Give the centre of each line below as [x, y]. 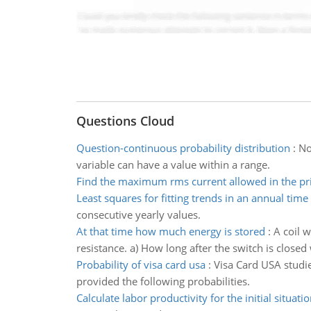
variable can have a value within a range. [173, 165]
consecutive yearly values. [138, 215]
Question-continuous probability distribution [183, 148]
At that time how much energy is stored [170, 231]
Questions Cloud [125, 121]
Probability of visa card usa [141, 264]
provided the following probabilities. [163, 281]
